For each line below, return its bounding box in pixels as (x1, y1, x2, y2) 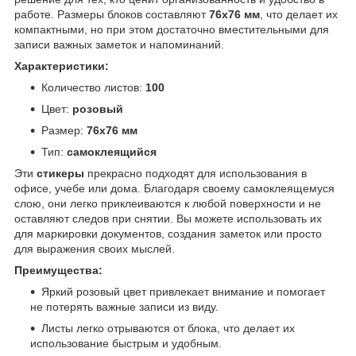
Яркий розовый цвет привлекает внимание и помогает (41, 284, 325, 298)
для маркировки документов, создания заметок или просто (14, 226, 322, 240)
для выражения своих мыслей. (14, 242, 175, 255)
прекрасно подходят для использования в (84, 166, 307, 180)
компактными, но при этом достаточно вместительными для (14, 22, 329, 36)
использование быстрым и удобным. (30, 336, 222, 350)
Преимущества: (14, 263, 103, 277)
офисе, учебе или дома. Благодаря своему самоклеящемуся (14, 181, 335, 195)
